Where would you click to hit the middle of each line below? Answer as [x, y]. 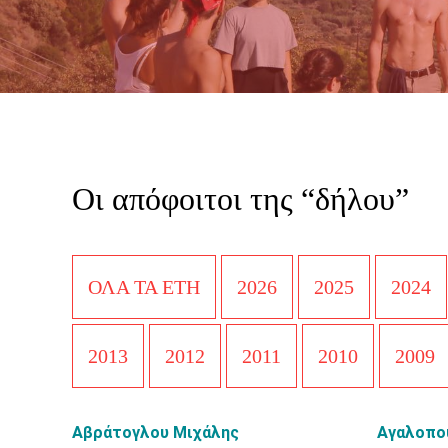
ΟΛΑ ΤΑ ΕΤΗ [144, 287]
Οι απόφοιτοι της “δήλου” [240, 199]
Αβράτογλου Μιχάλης [155, 432]
